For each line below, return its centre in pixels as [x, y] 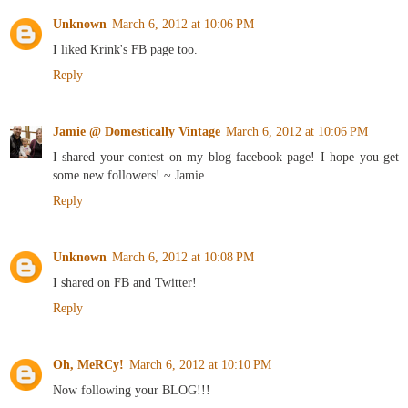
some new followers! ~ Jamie [128, 175]
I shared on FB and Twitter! [125, 283]
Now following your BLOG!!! [132, 390]
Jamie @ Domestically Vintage [137, 132]
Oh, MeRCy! [88, 365]
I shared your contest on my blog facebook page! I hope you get [226, 157]
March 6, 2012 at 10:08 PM [183, 257]
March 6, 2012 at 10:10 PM [200, 365]
